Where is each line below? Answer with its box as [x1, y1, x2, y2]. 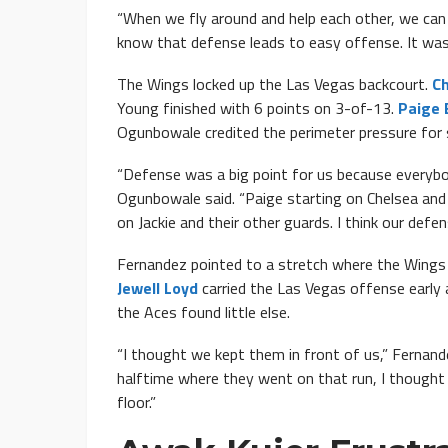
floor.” [117, 390, 156, 415]
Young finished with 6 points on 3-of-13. [117, 96, 398, 121]
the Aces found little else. [117, 300, 290, 325]
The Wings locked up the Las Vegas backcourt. [117, 72, 432, 97]
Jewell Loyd [117, 276, 198, 301]
